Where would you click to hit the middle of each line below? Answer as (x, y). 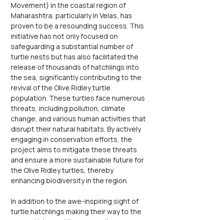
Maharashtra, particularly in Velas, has (72, 15)
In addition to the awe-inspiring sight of (75, 201)
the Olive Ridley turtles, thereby (63, 170)
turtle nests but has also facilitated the (75, 57)
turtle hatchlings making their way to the (77, 211)
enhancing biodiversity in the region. (69, 180)
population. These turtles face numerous (79, 98)
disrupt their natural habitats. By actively (77, 129)
